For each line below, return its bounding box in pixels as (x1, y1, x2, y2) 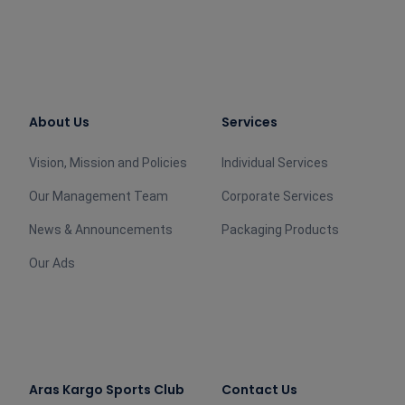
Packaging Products (221, 222, 340, 237)
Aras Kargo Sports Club (29, 381, 184, 399)
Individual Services (221, 155, 329, 170)
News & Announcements (29, 222, 173, 237)
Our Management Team (29, 189, 168, 203)
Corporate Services (221, 189, 334, 203)
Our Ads (29, 256, 75, 270)
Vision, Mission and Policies (29, 155, 187, 170)
